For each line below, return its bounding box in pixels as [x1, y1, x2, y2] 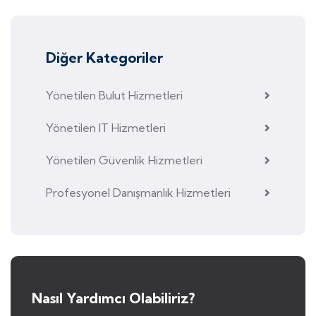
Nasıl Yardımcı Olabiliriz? [32, 289, 195, 308]
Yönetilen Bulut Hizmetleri [46, 88, 183, 103]
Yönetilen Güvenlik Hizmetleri [46, 153, 202, 168]
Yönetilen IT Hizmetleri [46, 121, 166, 135]
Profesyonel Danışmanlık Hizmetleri [46, 186, 231, 200]
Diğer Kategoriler [46, 49, 163, 67]
